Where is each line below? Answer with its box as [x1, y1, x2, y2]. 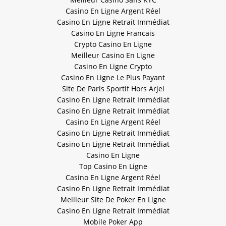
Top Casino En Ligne [79, 161, 147, 172]
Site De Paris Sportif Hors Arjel [62, 84, 164, 94]
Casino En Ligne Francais [71, 28, 155, 38]
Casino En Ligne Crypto [74, 62, 152, 72]
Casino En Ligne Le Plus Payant [61, 73, 165, 83]
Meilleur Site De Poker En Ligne [60, 195, 166, 205]
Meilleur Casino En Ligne [71, 50, 155, 61]
